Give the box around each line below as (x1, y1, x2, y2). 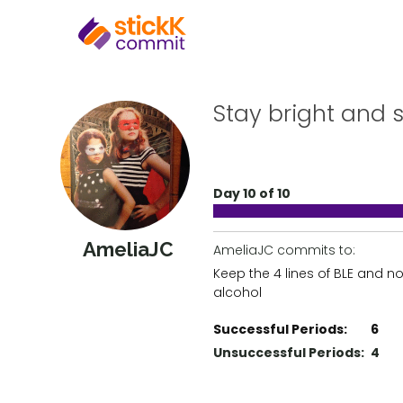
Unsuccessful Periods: (213, 344, 365, 362)
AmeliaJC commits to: (213, 241, 356, 259)
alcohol (213, 283, 263, 301)
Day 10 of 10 (213, 184, 291, 202)
